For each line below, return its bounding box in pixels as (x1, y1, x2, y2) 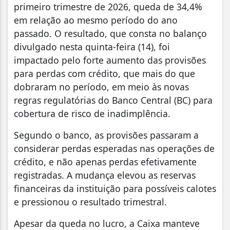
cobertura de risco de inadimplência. (14, 107, 170, 120)
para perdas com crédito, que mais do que (14, 67, 195, 80)
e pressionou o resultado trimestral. (14, 196, 167, 208)
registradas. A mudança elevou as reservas (14, 169, 196, 182)
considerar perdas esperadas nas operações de (14, 142, 215, 155)
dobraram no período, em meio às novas (14, 81, 189, 93)
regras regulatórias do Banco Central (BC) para (14, 94, 213, 107)
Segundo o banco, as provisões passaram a (14, 129, 199, 142)
